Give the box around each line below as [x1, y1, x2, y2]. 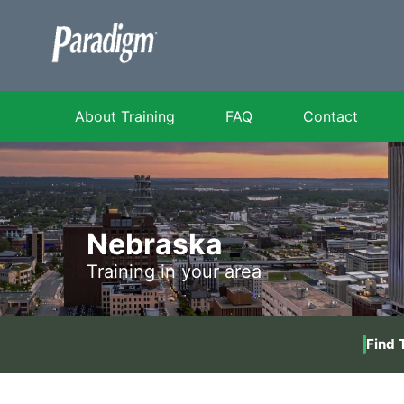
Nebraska [87, 226, 223, 262]
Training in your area [87, 261, 262, 283]
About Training [75, 107, 175, 126]
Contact [303, 107, 358, 126]
